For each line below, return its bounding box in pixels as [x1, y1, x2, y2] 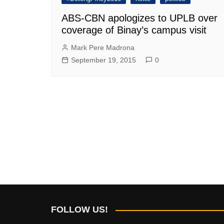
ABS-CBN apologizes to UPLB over [61, 12, 217, 24]
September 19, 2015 [71, 56, 136, 64]
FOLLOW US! [51, 204, 108, 214]
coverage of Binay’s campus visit [61, 24, 206, 36]
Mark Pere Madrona [71, 43, 134, 52]
